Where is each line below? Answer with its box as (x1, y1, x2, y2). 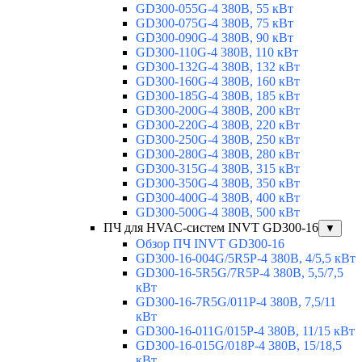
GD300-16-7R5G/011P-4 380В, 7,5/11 (136, 295, 336, 309)
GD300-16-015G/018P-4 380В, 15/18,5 (136, 339, 342, 353)
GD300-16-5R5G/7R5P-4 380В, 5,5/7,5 (136, 266, 343, 280)
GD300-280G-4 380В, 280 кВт (136, 147, 300, 162)
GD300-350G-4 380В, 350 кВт (136, 176, 300, 191)
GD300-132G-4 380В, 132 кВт (136, 60, 300, 74)
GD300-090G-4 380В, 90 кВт (136, 31, 293, 45)
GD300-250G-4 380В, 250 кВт (136, 133, 300, 147)
